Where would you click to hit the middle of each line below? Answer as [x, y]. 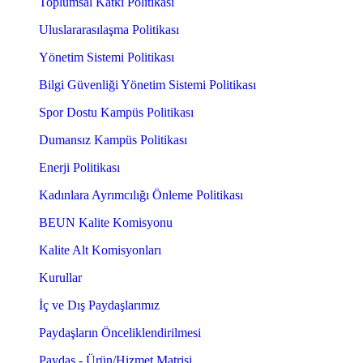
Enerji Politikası [79, 168]
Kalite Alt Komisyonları [100, 250]
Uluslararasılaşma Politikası [109, 30]
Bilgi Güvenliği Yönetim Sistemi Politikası [147, 85]
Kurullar [60, 278]
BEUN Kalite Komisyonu [106, 223]
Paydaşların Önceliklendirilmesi [120, 333]
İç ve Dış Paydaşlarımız [99, 305]
